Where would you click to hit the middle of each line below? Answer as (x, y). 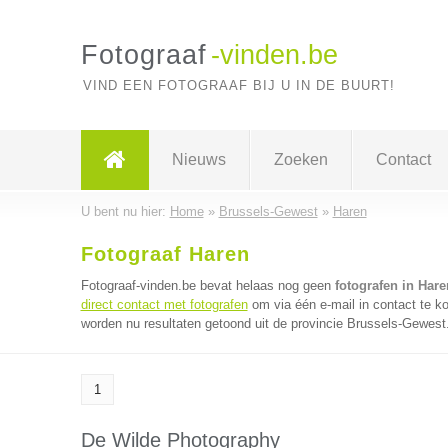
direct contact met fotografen (164, 304)
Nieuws (198, 159)
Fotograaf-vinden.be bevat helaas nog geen (207, 285)
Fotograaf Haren (165, 254)
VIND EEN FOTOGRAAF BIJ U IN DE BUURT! (238, 85)
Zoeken (300, 159)
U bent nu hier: (125, 211)
